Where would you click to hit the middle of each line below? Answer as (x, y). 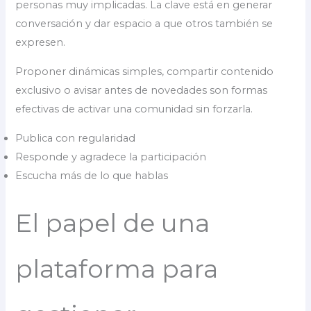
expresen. (41, 43)
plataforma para (117, 269)
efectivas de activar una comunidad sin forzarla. (134, 109)
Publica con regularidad (76, 138)
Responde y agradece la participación (111, 157)
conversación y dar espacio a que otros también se (144, 24)
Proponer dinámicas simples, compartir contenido (145, 72)
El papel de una (113, 223)
